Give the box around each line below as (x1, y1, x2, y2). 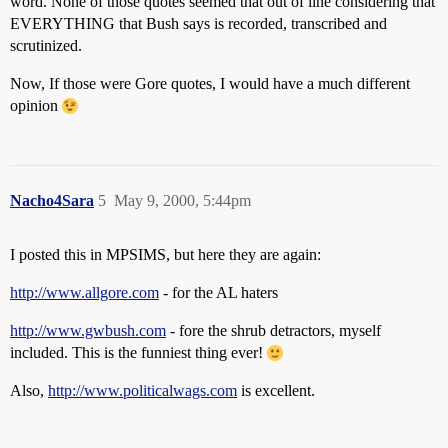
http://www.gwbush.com (10, 322, 166, 339)
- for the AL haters (159, 284, 278, 301)
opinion (10, 97, 62, 114)
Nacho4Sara (10, 192, 94, 209)
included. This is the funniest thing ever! (10, 344, 267, 361)
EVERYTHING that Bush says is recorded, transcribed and (10, 15, 387, 32)
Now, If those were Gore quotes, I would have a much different (10, 75, 410, 92)
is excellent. (237, 382, 315, 399)
